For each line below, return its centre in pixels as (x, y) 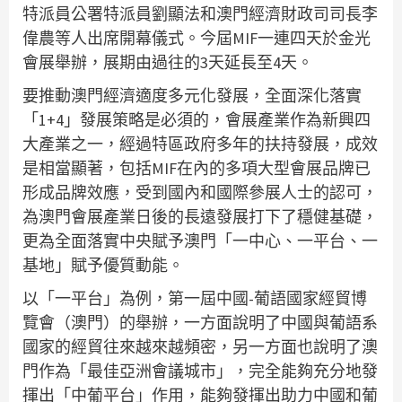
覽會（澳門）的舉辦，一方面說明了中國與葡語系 (200, 323)
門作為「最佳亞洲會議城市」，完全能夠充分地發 (200, 371)
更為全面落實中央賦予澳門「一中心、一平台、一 (200, 241)
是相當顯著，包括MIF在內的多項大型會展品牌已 (197, 169)
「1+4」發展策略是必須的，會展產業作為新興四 (197, 120)
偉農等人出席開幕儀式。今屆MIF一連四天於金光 (197, 39)
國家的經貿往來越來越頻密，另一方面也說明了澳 (200, 347)
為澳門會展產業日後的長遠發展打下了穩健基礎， (200, 217)
